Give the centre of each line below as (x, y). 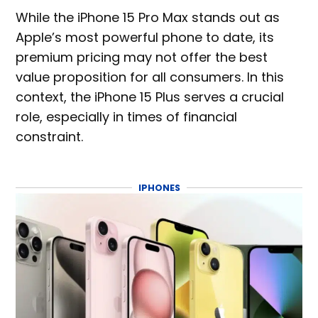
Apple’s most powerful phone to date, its (145, 37)
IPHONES (159, 187)
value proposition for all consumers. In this (150, 77)
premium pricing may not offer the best (142, 57)
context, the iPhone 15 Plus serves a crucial (150, 97)
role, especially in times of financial (127, 116)
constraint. (51, 136)
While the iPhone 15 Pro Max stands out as (148, 17)
